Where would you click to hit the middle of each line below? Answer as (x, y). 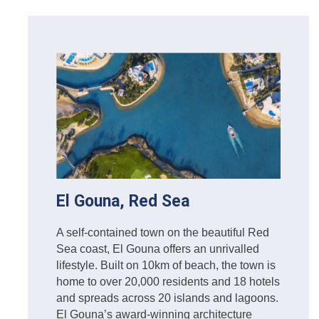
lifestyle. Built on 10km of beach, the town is (166, 266)
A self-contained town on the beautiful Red (163, 233)
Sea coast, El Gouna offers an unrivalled (158, 249)
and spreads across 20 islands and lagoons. (167, 298)
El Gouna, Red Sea (123, 202)
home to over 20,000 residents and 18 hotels (168, 282)
